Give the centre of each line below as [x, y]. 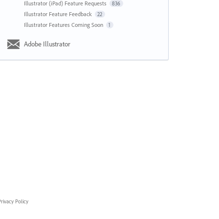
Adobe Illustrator [47, 44]
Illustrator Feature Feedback [58, 14]
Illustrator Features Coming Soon [64, 25]
